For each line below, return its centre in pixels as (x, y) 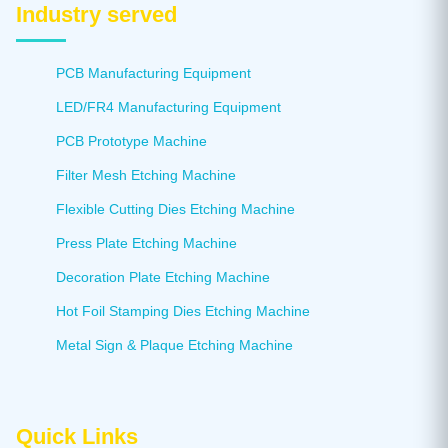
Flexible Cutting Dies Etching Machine (175, 208)
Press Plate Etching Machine (146, 242)
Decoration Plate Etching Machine (163, 276)
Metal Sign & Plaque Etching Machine (174, 344)
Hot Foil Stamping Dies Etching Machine (183, 310)
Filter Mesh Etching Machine (146, 174)
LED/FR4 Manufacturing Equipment (168, 106)
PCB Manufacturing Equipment (153, 72)
